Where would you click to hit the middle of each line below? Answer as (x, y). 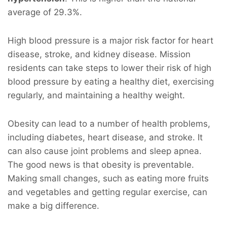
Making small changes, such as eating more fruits (108, 178)
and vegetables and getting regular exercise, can (107, 192)
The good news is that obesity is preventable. (101, 164)
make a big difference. (53, 205)
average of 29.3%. (45, 12)
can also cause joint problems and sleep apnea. (105, 151)
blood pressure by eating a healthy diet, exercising (111, 81)
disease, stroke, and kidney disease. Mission (99, 54)
